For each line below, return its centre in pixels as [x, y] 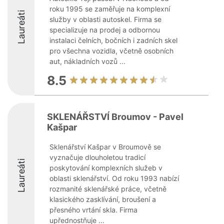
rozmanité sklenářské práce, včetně [108, 189]
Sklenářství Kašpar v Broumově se [105, 147]
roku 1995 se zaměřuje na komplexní [110, 9]
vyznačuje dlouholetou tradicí [97, 157]
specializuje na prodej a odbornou [105, 30]
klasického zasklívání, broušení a [103, 199]
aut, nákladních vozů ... [87, 61]
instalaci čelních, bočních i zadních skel [113, 40]
